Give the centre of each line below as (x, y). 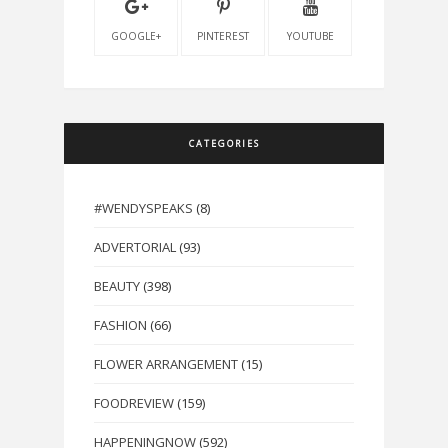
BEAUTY (117, 285)
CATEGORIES (224, 143)
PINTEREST (223, 35)
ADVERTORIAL (135, 246)
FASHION (120, 324)
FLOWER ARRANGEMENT (166, 363)
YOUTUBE (310, 35)
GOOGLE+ (136, 35)
